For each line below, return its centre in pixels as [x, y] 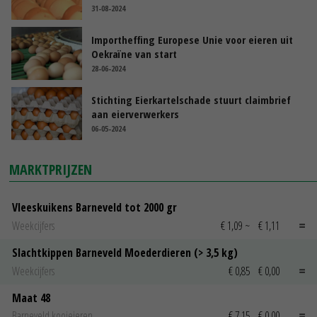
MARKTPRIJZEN [51, 170]
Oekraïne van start [134, 54]
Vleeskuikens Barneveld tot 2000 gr [94, 208]
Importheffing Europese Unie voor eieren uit [192, 40]
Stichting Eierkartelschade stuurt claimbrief [191, 100]
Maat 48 [31, 298]
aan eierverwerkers [135, 114]
